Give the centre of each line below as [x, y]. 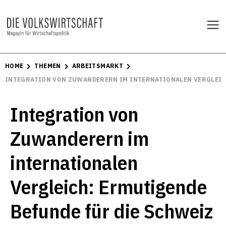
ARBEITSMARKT [97, 66]
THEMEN [48, 66]
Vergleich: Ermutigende [108, 187]
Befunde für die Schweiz [111, 211]
